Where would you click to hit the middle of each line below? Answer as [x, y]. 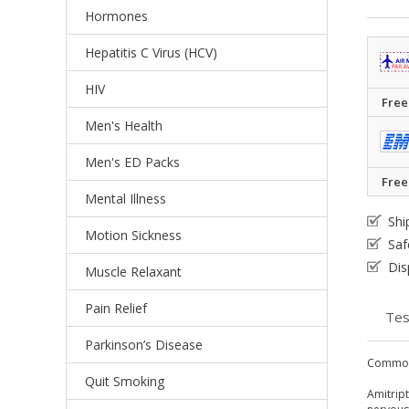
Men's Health [124, 126]
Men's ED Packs [132, 162]
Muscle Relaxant [133, 272]
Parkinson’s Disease [144, 345]
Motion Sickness [133, 235]
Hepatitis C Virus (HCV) [151, 52]
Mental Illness [126, 199]
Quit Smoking [125, 381]
